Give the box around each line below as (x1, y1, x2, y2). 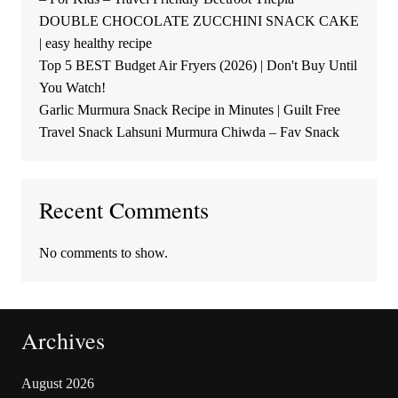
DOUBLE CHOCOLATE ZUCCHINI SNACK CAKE (38, 13, 359, 29)
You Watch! (38, 80, 106, 96)
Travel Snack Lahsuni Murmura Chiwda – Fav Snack (38, 124, 339, 140)
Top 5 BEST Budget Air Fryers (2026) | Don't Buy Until (38, 58, 357, 74)
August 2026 (20, 376, 94, 392)
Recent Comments (38, 195, 209, 226)
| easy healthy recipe (38, 36, 152, 52)
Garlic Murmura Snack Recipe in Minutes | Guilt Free (38, 102, 340, 118)
